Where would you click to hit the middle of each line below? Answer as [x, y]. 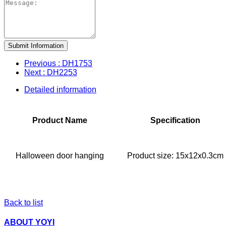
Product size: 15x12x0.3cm [175, 155]
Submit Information [36, 45]
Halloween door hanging [60, 155]
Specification [175, 120]
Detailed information [60, 89]
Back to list [23, 202]
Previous [41, 63]
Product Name [60, 120]
